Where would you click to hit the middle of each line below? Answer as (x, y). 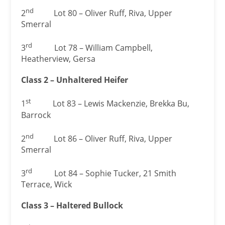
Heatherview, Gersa (59, 59)
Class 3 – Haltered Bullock (72, 206)
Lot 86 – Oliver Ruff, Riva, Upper (103, 139)
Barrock (36, 115)
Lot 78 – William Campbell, (93, 48)
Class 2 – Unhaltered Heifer (75, 80)
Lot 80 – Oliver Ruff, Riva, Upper (103, 13)
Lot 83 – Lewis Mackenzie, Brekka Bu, (111, 104)
